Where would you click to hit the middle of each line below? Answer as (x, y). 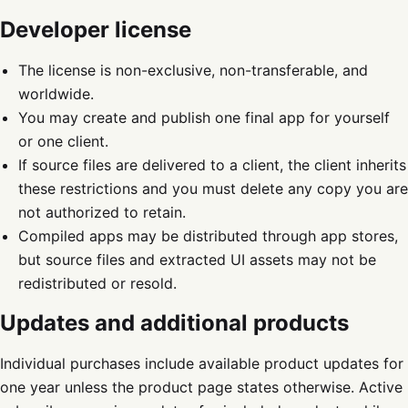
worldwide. (56, 94)
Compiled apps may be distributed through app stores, (208, 236)
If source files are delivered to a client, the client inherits (212, 165)
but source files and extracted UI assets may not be (197, 260)
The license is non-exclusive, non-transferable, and (193, 70)
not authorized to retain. (102, 212)
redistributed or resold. (97, 283)
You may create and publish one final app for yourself (204, 117)
